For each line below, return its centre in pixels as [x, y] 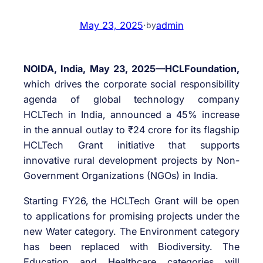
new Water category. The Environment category [131, 231]
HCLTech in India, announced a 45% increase [131, 115]
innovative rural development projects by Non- [131, 161]
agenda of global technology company [131, 100]
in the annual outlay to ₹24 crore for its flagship [131, 130]
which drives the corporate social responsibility [131, 84]
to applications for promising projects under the [131, 216]
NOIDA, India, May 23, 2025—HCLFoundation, [131, 69]
